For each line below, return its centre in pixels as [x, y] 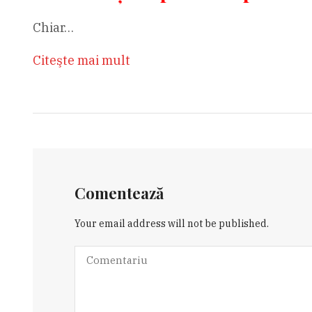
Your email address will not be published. [171, 224]
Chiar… [53, 28]
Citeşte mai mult [81, 61]
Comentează [119, 193]
